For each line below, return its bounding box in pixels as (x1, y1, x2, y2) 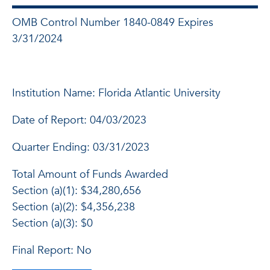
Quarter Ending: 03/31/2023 (12, 140, 149, 155)
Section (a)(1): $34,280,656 (12, 183, 141, 198)
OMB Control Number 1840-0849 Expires (12, 15, 213, 30)
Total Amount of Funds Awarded (12, 167, 168, 182)
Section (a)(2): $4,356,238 (12, 199, 135, 215)
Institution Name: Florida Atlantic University (12, 86, 221, 101)
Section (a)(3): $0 (12, 216, 93, 231)
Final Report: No (12, 243, 92, 258)
